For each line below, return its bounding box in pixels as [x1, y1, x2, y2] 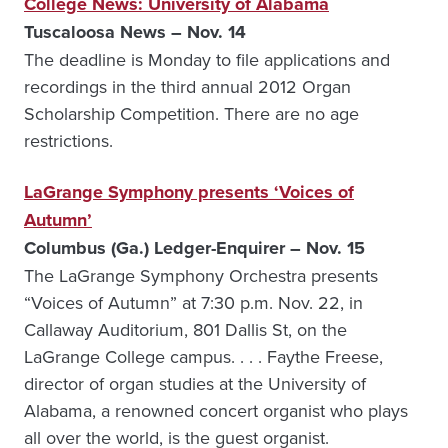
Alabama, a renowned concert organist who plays [24, 398, 408, 423]
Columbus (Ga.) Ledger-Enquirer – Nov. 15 [24, 235, 365, 261]
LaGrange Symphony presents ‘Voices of [24, 179, 354, 205]
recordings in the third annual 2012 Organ [24, 74, 351, 99]
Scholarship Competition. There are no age [24, 101, 359, 126]
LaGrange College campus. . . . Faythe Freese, [24, 344, 383, 369]
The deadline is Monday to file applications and [24, 47, 390, 72]
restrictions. [24, 128, 113, 153]
